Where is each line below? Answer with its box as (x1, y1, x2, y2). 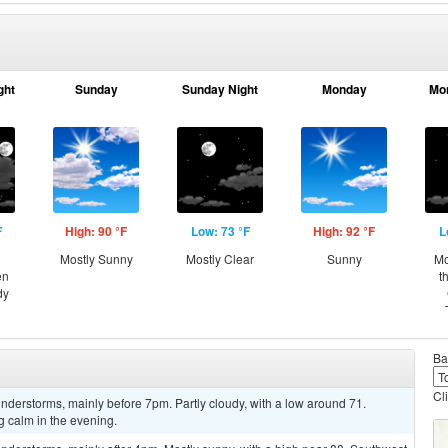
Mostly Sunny (59, 250, 133, 267)
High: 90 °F (65, 222, 127, 240)
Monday (321, 80, 367, 98)
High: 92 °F (313, 222, 375, 240)
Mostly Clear (186, 250, 254, 267)
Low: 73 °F (190, 222, 250, 240)
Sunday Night (182, 80, 258, 98)
